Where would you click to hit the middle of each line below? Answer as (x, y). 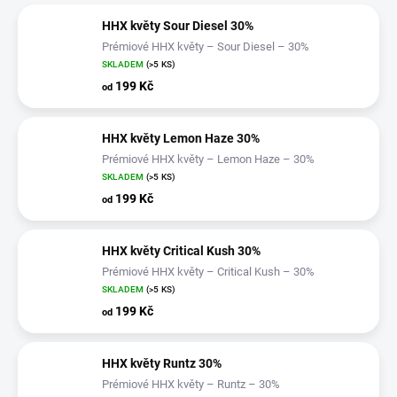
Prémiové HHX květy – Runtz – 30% (191, 384)
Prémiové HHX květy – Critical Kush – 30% (208, 271)
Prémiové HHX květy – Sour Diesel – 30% (206, 46)
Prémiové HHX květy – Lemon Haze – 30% (208, 159)
